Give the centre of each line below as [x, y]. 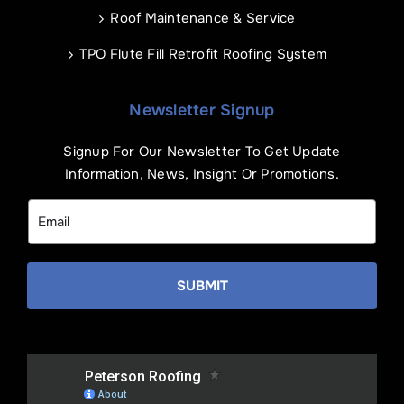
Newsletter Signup [202, 110]
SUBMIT [202, 285]
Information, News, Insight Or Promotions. [202, 174]
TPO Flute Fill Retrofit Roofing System [203, 54]
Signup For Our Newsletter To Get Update [202, 151]
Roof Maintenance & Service [203, 18]
